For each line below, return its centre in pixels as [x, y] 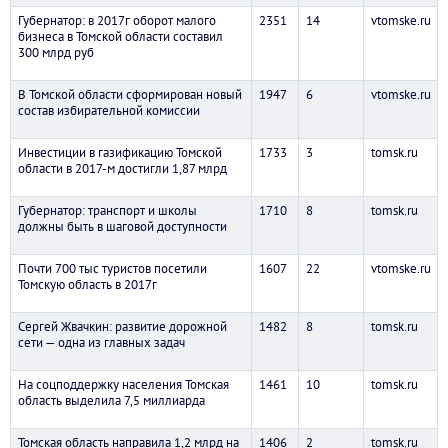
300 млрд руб [55, 53]
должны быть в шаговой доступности [122, 227]
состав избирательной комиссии [108, 111]
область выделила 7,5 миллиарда [111, 401]
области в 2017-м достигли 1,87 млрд [122, 169]
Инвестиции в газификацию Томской [119, 153]
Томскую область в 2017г [87, 285]
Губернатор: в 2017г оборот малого [116, 21]
